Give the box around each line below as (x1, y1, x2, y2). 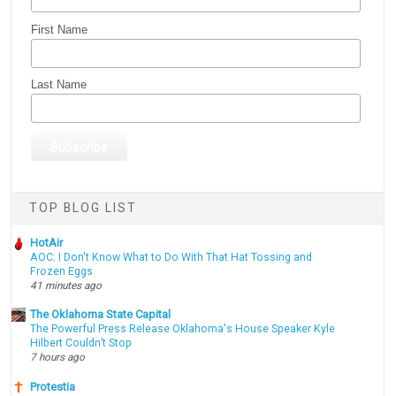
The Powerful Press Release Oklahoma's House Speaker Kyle (30, 323, 336, 336)
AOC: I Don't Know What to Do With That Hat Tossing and (30, 250, 313, 263)
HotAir (30, 235, 64, 249)
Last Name (31, 78, 88, 92)
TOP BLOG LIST (29, 201, 138, 216)
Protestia (30, 380, 76, 394)
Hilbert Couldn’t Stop (30, 337, 133, 350)
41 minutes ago (30, 278, 103, 292)
